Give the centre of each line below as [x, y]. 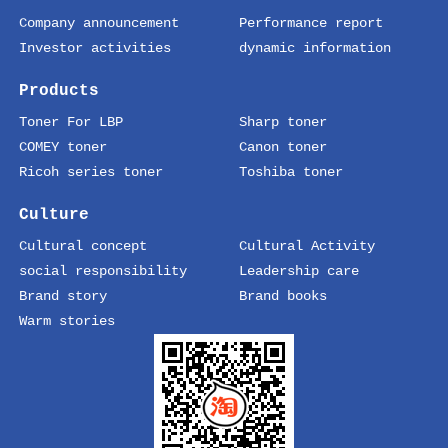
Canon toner [283, 146]
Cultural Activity [307, 245]
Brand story [63, 295]
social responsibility [103, 270]
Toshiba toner [291, 171]
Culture [54, 214]
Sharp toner [283, 121]
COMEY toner [63, 146]
